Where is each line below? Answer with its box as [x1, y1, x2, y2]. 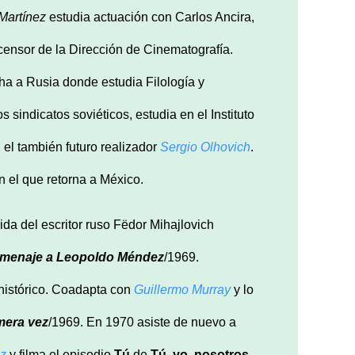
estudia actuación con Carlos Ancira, [46, 10, 254, 24]
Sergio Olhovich [160, 139, 250, 154]
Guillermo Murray [134, 282, 231, 296]
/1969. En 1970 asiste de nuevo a [48, 315, 236, 329]
